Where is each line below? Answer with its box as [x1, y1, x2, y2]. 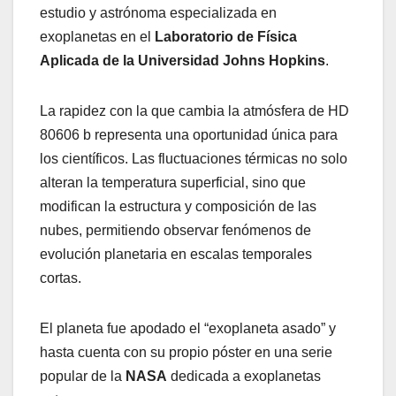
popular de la [40, 369, 126, 385]
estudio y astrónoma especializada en [40, 5, 277, 21]
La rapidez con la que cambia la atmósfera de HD [40, 103, 349, 119]
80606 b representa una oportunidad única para [40, 127, 338, 143]
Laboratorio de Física [155, 29, 297, 45]
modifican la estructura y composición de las [40, 199, 316, 215]
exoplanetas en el [40, 29, 155, 45]
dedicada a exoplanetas [167, 369, 321, 385]
